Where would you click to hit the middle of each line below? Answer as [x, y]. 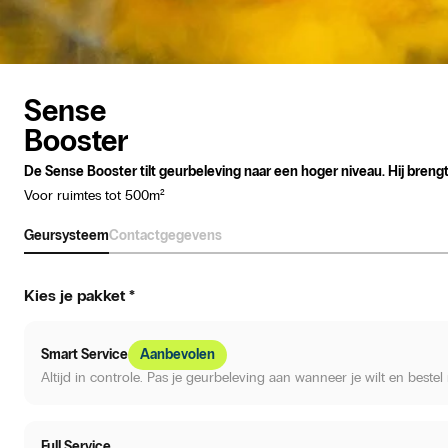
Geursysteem [66, 235]
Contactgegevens [165, 235]
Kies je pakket [74, 295]
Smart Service [84, 354]
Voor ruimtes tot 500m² [94, 195]
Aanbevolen [177, 354]
